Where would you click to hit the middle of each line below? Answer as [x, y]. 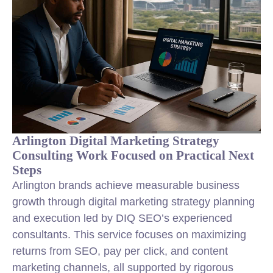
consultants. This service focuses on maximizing [129, 235]
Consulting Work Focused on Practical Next [133, 155]
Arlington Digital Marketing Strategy [116, 140]
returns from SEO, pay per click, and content [120, 251]
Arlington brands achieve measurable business [126, 185]
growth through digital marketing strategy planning [133, 202]
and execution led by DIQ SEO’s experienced [122, 218]
